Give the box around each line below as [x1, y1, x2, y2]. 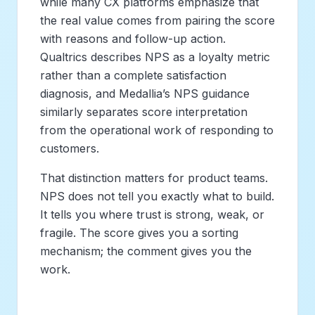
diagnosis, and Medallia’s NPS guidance [40, 86, 250, 101]
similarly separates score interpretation [40, 104, 247, 119]
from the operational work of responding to [40, 122, 274, 137]
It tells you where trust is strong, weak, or [40, 207, 264, 221]
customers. [40, 141, 99, 155]
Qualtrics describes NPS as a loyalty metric [40, 49, 270, 64]
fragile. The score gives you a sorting [40, 225, 238, 240]
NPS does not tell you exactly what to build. [40, 188, 274, 203]
